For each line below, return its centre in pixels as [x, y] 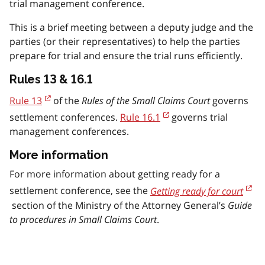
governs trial [198, 117]
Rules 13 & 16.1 [51, 79]
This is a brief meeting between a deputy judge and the [131, 27]
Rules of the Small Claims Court [146, 100]
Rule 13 [26, 100]
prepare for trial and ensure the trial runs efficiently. [126, 55]
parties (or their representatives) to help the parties [125, 41]
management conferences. [69, 132]
